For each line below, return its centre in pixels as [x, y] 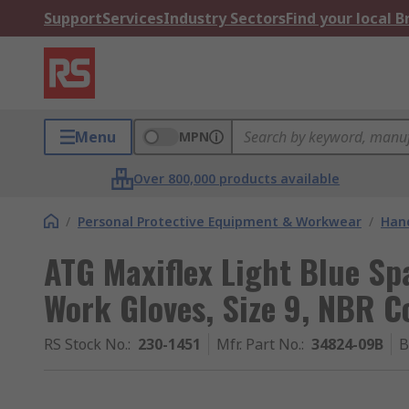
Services [133, 18]
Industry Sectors [225, 18]
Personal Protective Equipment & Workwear [220, 221]
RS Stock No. [86, 344]
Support [73, 18]
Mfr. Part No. [259, 344]
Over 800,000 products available [237, 178]
